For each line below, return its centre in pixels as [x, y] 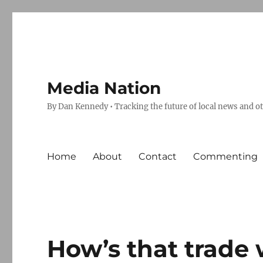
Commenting [226, 156]
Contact [158, 156]
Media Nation [104, 88]
